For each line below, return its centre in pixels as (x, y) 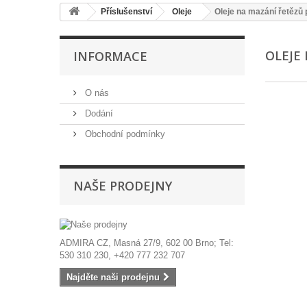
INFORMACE (110, 56)
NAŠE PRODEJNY (123, 185)
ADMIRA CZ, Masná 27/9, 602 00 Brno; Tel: (147, 243)
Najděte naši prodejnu (113, 277)
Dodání (98, 113)
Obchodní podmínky (124, 134)
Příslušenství (126, 11)
